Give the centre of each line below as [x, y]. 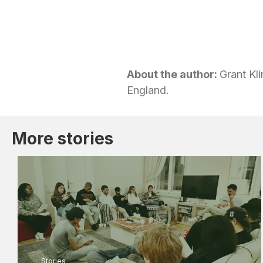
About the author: [173, 74]
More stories [63, 139]
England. [148, 90]
